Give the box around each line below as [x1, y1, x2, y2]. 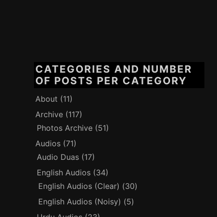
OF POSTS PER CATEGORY [35, 74, 187, 87]
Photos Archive [37, 123, 93, 133]
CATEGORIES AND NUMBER [35, 62, 193, 75]
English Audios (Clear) [38, 181, 120, 191]
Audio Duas [37, 152, 79, 162]
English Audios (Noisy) [38, 197, 122, 206]
